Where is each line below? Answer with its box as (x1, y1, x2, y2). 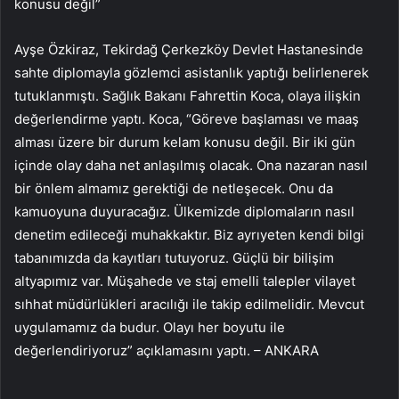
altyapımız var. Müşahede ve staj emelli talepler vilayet (14, 272, 355, 289)
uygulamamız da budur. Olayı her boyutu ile (14, 318, 285, 336)
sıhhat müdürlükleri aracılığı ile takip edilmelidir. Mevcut (14, 295, 364, 313)
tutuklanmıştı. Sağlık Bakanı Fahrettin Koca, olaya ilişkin (14, 86, 361, 104)
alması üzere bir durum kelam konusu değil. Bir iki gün (14, 133, 355, 151)
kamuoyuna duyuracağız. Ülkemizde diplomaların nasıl (14, 202, 354, 220)
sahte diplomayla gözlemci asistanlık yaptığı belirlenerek (14, 63, 369, 81)
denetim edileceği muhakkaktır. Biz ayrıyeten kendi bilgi (14, 225, 364, 243)
